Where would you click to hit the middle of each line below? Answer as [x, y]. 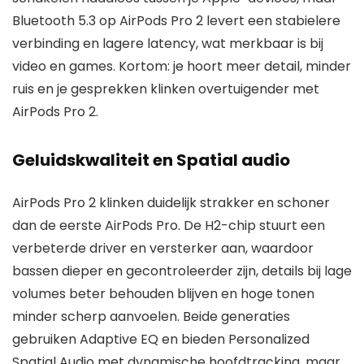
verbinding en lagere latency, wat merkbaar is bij [168, 44]
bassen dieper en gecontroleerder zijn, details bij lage [182, 271]
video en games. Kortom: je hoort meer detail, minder [182, 67]
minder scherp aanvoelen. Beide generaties [151, 317]
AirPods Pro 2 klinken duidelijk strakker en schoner [171, 203]
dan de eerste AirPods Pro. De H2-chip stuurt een [169, 226]
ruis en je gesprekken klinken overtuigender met [166, 89]
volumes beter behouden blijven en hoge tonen [163, 294]
